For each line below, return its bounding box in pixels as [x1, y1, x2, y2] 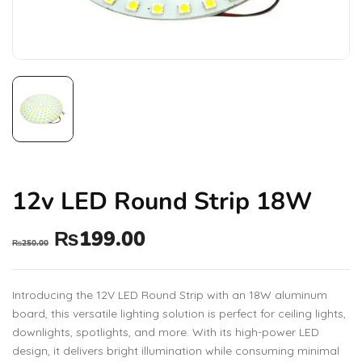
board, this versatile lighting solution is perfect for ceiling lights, [12, 306, 346, 321]
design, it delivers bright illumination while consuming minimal [12, 343, 339, 358]
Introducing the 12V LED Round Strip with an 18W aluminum [12, 288, 327, 302]
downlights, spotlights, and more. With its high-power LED [12, 325, 319, 339]
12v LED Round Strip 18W [12, 185, 312, 218]
